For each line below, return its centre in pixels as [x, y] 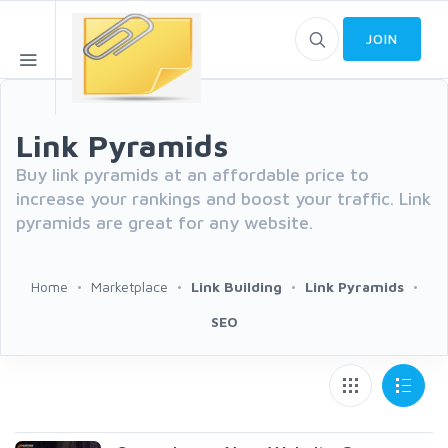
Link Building [236, 286]
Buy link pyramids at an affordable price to [192, 174]
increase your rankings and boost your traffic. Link [223, 198]
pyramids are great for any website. [164, 222]
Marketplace [129, 286]
